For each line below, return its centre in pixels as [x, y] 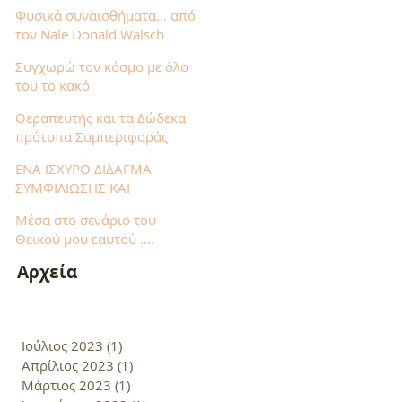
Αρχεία [47, 272]
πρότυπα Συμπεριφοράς [92, 136]
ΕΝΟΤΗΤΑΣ [49, 206]
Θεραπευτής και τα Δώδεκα [100, 118]
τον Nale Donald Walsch [90, 34]
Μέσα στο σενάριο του [86, 220]
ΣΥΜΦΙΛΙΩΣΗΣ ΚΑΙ [73, 188]
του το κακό [52, 85]
